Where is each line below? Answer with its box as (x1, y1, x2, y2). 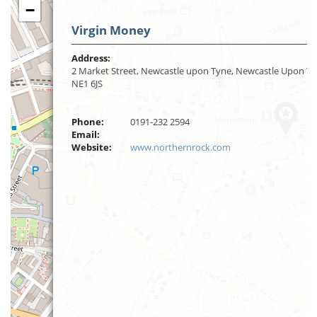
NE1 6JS (71, 77, 103, 90)
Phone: (71, 115, 104, 128)
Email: (71, 128, 100, 141)
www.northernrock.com (130, 141, 231, 154)
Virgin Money (71, 22, 151, 38)
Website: (71, 141, 112, 154)
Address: (71, 52, 110, 64)
